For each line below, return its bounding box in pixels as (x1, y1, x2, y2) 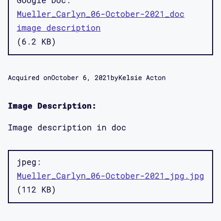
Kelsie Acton (118, 73, 166, 81)
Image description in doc (8, 121, 126, 132)
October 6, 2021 (51, 73, 110, 81)
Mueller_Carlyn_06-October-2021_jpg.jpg (17, 170, 204, 181)
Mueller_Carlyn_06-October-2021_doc (17, 8, 184, 19)
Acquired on (8, 73, 51, 81)
